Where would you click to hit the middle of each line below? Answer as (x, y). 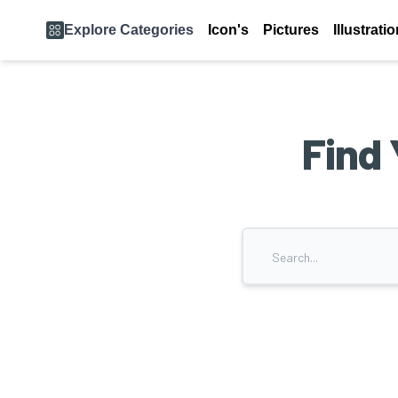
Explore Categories (129, 30)
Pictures (291, 30)
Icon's (228, 30)
